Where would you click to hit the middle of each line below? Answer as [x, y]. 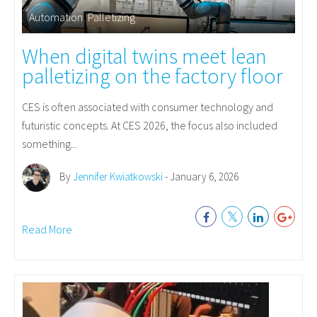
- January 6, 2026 [201, 176]
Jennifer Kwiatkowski [118, 176]
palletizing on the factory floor [152, 75]
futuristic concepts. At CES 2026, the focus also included [150, 125]
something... [50, 143]
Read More [47, 229]
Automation [56, 17]
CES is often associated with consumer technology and [148, 106]
